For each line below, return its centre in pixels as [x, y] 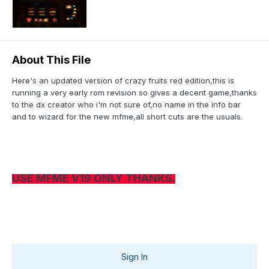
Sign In [134, 257]
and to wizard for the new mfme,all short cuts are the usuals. [127, 117]
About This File [51, 60]
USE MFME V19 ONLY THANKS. [94, 178]
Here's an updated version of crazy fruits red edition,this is [123, 81]
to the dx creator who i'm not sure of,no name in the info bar [126, 105]
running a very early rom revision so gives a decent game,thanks [134, 93]
